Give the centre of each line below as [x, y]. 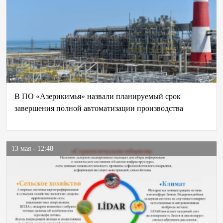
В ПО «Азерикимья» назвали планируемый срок [98, 96]
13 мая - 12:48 [32, 149]
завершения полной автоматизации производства [99, 108]
